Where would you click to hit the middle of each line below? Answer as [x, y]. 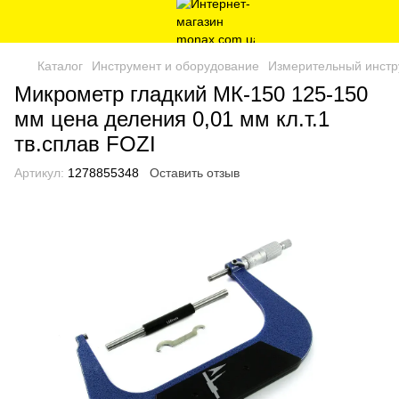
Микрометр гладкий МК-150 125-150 [191, 94]
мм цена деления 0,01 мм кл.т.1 [172, 119]
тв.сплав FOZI [85, 144]
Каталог [60, 66]
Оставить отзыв [195, 173]
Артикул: [39, 173]
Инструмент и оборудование [175, 66]
